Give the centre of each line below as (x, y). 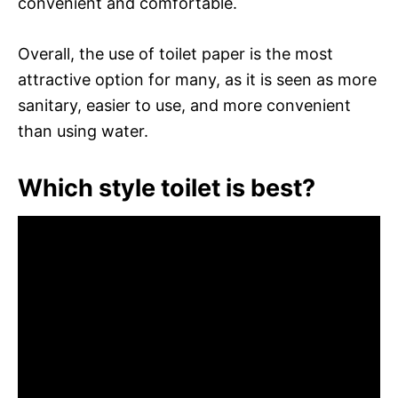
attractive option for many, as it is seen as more (197, 79)
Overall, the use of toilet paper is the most (175, 53)
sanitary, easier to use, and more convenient (184, 105)
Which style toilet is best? (167, 187)
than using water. (83, 131)
